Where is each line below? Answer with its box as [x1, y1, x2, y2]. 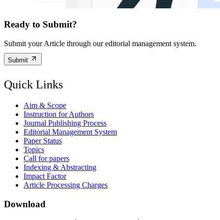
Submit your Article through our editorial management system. [4, 39, 196, 48]
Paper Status [24, 136, 62, 145]
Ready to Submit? [4, 19, 77, 30]
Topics [24, 145, 44, 154]
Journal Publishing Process [24, 118, 107, 127]
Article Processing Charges [24, 180, 108, 189]
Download [4, 198, 46, 209]
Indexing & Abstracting [24, 163, 96, 171]
